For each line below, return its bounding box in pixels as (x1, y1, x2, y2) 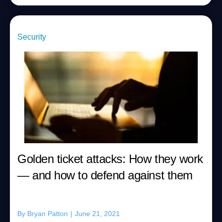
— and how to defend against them (17, 168, 193, 182)
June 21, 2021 (75, 210, 120, 218)
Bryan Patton (27, 210, 68, 218)
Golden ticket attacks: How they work (17, 152, 203, 166)
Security (17, 33, 46, 41)
